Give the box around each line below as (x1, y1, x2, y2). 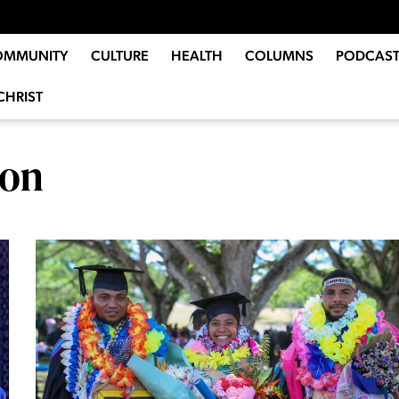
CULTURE (90, 47, 149, 65)
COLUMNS (244, 47, 313, 65)
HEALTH (170, 47, 223, 65)
